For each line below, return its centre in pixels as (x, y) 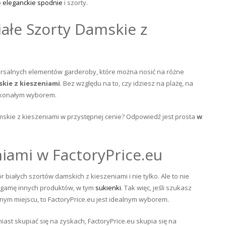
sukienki (108, 188)
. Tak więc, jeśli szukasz (156, 188)
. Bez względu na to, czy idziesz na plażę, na (127, 83)
